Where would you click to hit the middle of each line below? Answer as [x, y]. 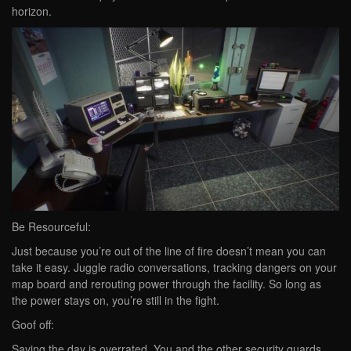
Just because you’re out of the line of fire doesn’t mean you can [169, 251]
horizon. [32, 11]
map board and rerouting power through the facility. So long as [166, 284]
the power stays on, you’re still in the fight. [116, 300]
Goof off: [33, 325]
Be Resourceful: [51, 227]
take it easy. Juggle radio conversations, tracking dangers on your [174, 268]
